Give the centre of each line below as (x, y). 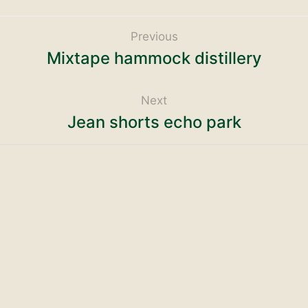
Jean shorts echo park (154, 122)
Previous (154, 36)
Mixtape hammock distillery (154, 58)
